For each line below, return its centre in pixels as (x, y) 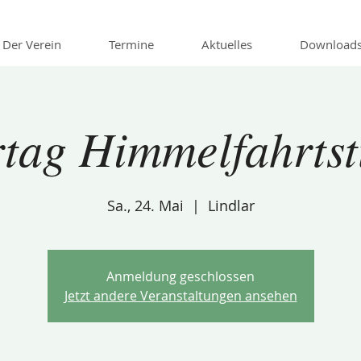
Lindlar (231, 205)
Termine (131, 44)
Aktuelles (227, 44)
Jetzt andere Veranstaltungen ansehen (180, 296)
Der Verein (32, 44)
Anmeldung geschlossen (180, 276)
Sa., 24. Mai (145, 205)
